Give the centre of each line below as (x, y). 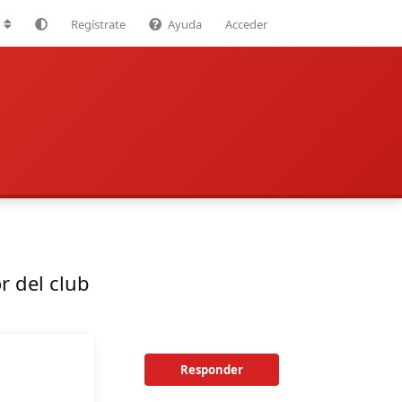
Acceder (246, 24)
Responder (212, 369)
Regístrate (98, 24)
